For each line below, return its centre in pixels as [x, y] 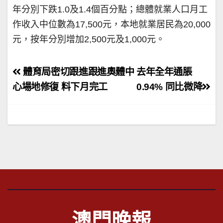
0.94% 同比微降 [169, 87]
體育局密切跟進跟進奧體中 [77, 72]
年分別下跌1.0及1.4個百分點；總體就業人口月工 [110, 9]
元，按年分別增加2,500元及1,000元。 [89, 39]
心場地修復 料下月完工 [60, 87]
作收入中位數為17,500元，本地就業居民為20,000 [111, 24]
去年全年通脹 [164, 72]
